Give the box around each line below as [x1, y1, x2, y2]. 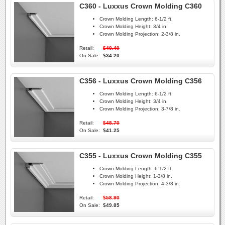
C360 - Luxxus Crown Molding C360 [79, 2, 202, 10]
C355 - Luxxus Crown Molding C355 [79, 152, 202, 160]
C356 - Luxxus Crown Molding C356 [79, 77, 202, 85]
